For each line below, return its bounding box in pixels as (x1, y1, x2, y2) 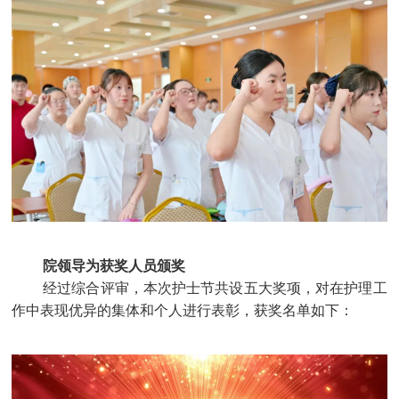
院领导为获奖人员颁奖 (43, 257, 186, 273)
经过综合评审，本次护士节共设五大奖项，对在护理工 (43, 280, 387, 296)
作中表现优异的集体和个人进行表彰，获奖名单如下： (12, 302, 354, 318)
